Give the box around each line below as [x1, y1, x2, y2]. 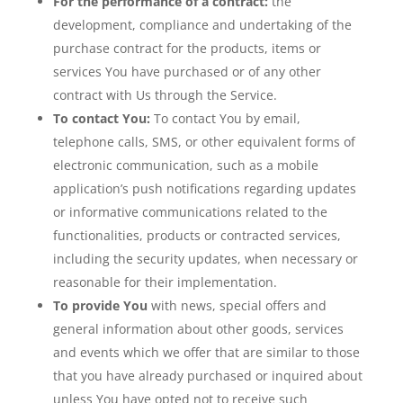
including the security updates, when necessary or [52, 250, 358, 267]
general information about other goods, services [52, 320, 344, 337]
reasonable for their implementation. [52, 273, 277, 291]
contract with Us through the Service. [52, 86, 277, 103]
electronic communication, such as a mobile [52, 157, 318, 174]
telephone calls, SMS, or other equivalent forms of [52, 133, 355, 150]
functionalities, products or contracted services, [52, 227, 341, 244]
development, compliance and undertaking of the [52, 16, 352, 33]
